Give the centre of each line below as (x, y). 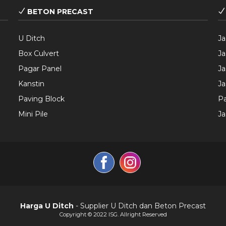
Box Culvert (38, 53)
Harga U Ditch (47, 206)
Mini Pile (33, 114)
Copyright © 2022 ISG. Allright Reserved (113, 214)
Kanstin (31, 83)
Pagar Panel (40, 68)
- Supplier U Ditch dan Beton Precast (140, 206)
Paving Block (41, 99)
